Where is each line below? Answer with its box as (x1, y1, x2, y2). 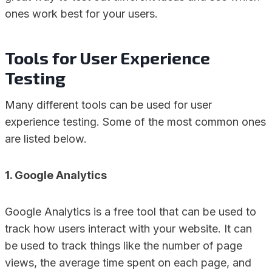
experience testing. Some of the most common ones (5, 115, 266, 128)
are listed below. (5, 132, 87, 145)
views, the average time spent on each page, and (5, 256, 251, 269)
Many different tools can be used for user (5, 98, 212, 111)
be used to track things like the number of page (5, 239, 242, 252)
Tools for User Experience (5, 47, 210, 68)
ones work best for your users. (5, 7, 158, 20)
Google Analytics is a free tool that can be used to (5, 205, 256, 218)
